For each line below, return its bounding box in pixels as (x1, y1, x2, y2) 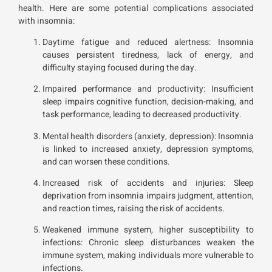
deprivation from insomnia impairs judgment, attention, (42, 189, 254, 203)
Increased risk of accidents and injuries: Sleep (42, 177, 254, 190)
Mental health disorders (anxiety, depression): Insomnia (42, 129, 254, 143)
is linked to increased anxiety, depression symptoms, (42, 142, 254, 155)
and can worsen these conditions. (42, 155, 170, 168)
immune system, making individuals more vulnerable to (42, 249, 254, 262)
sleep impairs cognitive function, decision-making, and (42, 95, 254, 109)
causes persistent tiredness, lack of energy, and (42, 48, 254, 61)
